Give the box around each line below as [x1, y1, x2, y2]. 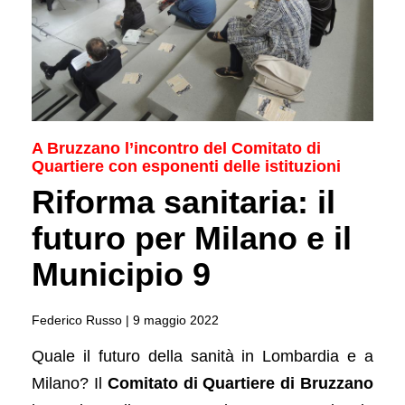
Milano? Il [32, 373, 108, 392]
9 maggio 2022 [133, 312, 219, 327]
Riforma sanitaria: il [32, 183, 335, 221]
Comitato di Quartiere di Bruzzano [107, 373, 374, 392]
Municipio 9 [32, 255, 211, 293]
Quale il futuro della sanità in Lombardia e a [32, 346, 373, 365]
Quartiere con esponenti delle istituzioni [32, 156, 341, 175]
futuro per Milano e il [32, 219, 352, 257]
